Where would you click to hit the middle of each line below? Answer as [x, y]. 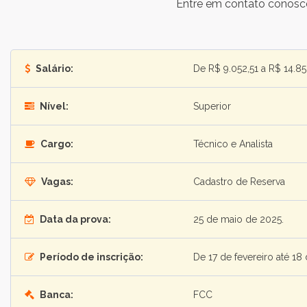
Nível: [53, 106]
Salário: [53, 69]
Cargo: [56, 144]
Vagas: [56, 182]
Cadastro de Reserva [239, 182]
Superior [212, 106]
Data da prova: [74, 219]
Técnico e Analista [233, 144]
